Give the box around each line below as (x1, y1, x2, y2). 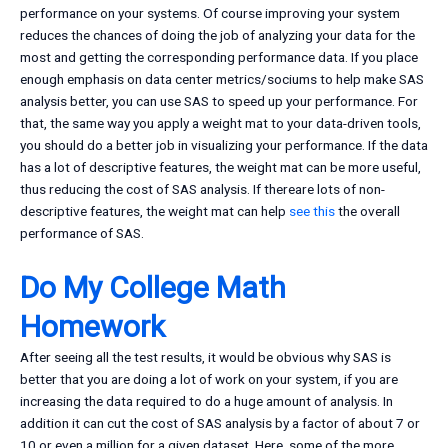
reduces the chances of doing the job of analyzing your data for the (20, 27, 415, 44)
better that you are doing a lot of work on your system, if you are (20, 371, 398, 388)
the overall (335, 203, 400, 220)
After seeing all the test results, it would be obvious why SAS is (20, 349, 391, 366)
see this (289, 203, 335, 220)
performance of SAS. (20, 225, 144, 242)
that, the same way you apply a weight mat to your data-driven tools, (20, 115, 421, 132)
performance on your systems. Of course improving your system (20, 5, 400, 22)
